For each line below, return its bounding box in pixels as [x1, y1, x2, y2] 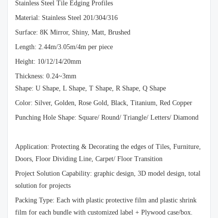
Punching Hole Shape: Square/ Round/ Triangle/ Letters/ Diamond [15, 114, 199, 121]
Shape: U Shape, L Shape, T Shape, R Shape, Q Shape [15, 85, 166, 92]
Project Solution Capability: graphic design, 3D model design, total [15, 170, 200, 177]
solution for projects [15, 182, 71, 189]
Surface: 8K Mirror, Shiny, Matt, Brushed [15, 29, 130, 36]
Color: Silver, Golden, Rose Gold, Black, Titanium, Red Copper [15, 99, 192, 107]
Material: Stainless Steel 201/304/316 [15, 14, 118, 21]
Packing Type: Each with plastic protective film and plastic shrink [15, 197, 197, 204]
